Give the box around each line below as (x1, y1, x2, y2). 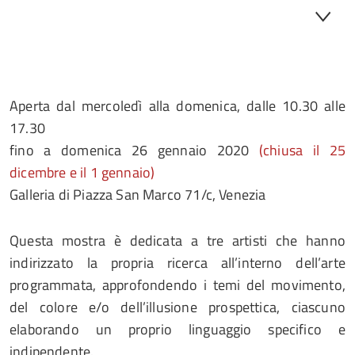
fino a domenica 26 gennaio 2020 (10, 139, 259, 161)
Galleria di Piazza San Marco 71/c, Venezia (10, 184, 266, 205)
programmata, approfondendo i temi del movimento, (10, 274, 345, 296)
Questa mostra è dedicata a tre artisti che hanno (10, 230, 345, 251)
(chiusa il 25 (258, 139, 346, 161)
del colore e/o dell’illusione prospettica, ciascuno (10, 296, 345, 318)
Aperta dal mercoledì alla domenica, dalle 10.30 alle (10, 95, 345, 116)
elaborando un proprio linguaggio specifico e (10, 319, 345, 340)
